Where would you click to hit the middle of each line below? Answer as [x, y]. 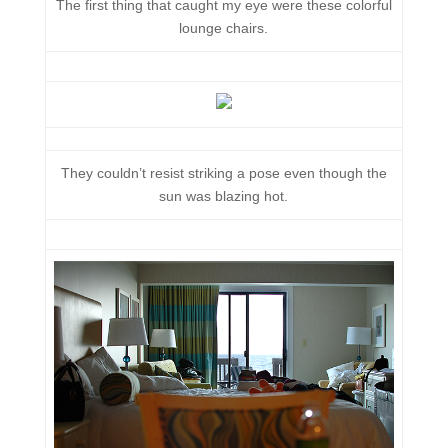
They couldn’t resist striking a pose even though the [223, 173]
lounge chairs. [224, 28]
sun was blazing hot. [224, 196]
